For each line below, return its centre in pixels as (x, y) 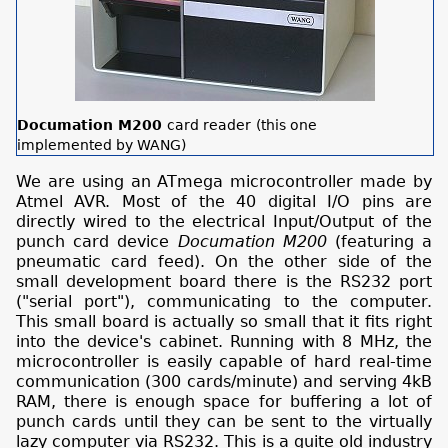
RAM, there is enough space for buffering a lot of (224, 401)
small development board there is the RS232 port (224, 281)
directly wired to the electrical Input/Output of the (224, 221)
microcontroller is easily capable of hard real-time (224, 361)
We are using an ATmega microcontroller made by (224, 181)
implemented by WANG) (101, 144)
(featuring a (379, 241)
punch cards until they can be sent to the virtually (224, 421)
